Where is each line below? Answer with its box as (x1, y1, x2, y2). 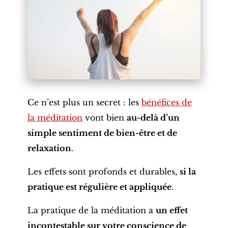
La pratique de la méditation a (27, 205, 156, 216)
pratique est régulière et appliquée (27, 182, 172, 192)
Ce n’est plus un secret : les (27, 97, 141, 108)
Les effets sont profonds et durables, (27, 166, 180, 177)
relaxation (27, 143, 71, 154)
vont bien (82, 112, 127, 123)
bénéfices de (141, 97, 192, 108)
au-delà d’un (126, 112, 180, 123)
